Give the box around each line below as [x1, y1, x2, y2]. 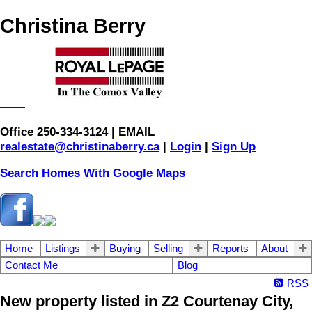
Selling [153, 242, 183, 254]
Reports [212, 242, 249, 254]
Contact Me [5, 259, 58, 271]
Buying [109, 242, 141, 254]
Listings [45, 242, 80, 254]
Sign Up [212, 139, 256, 154]
